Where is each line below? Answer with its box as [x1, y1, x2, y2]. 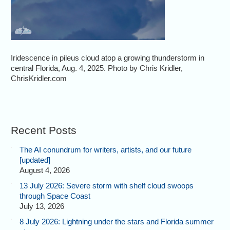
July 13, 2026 [20, 201, 65, 210]
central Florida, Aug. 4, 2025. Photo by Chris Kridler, [11, 64, 183, 73]
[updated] [20, 155, 51, 164]
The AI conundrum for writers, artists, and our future [20, 145, 192, 154]
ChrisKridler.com [11, 74, 67, 83]
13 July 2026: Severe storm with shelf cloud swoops [20, 181, 194, 190]
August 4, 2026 [20, 165, 70, 175]
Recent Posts [11, 124, 77, 137]
